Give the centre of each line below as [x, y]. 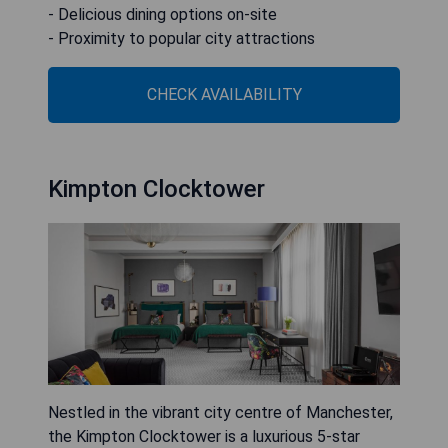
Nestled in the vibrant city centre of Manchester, [220, 413]
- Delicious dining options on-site [162, 14]
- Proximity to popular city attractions [181, 38]
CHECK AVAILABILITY [224, 94]
